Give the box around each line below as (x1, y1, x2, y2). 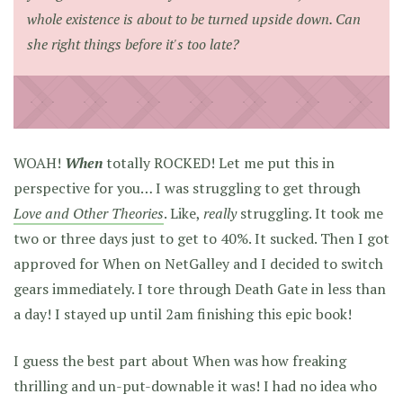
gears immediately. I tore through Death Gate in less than (13, 279, 386, 299)
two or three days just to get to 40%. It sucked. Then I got (13, 228, 390, 248)
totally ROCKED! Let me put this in (103, 153, 335, 173)
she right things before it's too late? (27, 34, 239, 54)
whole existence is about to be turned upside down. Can (27, 9, 361, 29)
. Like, (164, 203, 203, 223)
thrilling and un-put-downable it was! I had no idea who (13, 376, 377, 396)
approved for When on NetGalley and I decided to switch (13, 254, 383, 273)
